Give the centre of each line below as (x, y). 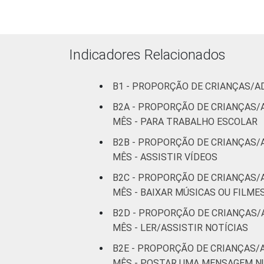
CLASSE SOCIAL (164, 180)
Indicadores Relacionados (147, 55)
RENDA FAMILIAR (164, 36)
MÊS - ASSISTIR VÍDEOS (165, 157)
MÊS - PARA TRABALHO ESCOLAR (185, 122)
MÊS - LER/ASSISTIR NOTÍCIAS (180, 228)
